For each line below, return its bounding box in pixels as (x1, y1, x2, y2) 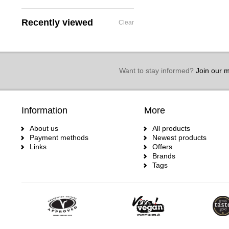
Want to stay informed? (119, 66, 194, 75)
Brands (152, 152, 175, 160)
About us (30, 124, 58, 132)
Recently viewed (21, 17, 93, 28)
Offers (152, 143, 172, 151)
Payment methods (30, 133, 88, 142)
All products (152, 124, 190, 132)
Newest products (152, 133, 207, 142)
